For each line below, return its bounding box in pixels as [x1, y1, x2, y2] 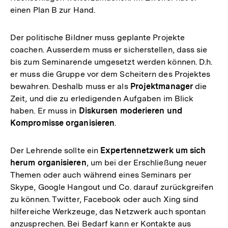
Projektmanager [130, 81, 193, 91]
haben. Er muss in [10, 106, 79, 116]
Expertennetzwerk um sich [100, 146, 206, 155]
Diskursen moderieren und [78, 106, 182, 116]
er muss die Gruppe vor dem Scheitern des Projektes [10, 69, 211, 79]
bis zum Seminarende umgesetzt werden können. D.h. [10, 57, 213, 67]
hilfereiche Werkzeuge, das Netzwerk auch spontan [10, 207, 206, 216]
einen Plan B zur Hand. [10, 5, 95, 15]
